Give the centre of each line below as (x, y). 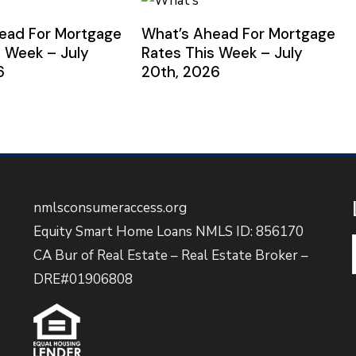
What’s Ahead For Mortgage (238, 33)
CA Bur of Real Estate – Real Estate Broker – (170, 255)
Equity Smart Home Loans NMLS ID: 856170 (168, 231)
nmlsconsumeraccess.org (110, 207)
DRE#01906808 (83, 279)
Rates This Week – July (222, 52)
